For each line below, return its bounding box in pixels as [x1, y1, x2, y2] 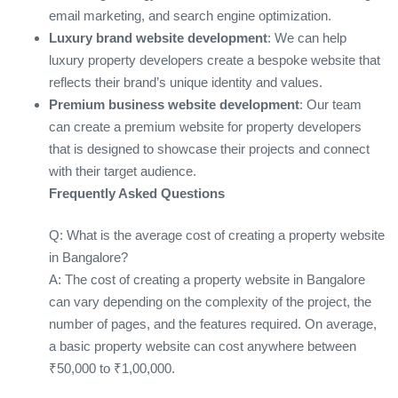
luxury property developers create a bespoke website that [49, 52, 380, 68]
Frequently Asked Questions [49, 185, 225, 201]
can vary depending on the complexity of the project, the [49, 294, 371, 310]
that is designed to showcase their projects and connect [49, 140, 370, 156]
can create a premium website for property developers [49, 118, 362, 134]
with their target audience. [49, 163, 196, 179]
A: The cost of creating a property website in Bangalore [49, 272, 365, 288]
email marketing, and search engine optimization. [49, 7, 331, 23]
